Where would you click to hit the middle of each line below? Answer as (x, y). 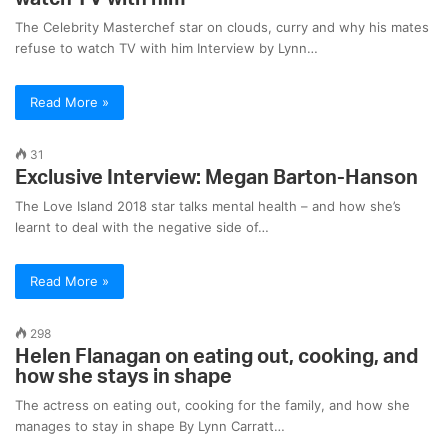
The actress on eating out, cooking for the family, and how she (212, 405)
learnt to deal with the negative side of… (142, 227)
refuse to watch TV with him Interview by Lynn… (166, 48)
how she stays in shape (123, 377)
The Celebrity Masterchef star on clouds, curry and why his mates (222, 27)
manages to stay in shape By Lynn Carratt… (150, 426)
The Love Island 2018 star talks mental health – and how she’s (208, 206)
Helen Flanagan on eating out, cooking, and (216, 357)
